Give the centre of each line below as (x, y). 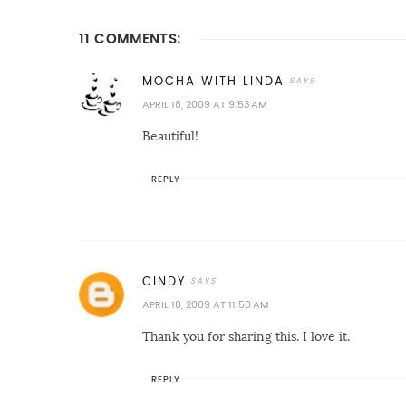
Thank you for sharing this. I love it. (246, 337)
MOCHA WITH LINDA (213, 82)
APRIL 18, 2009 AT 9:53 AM (204, 105)
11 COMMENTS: (130, 39)
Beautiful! (170, 136)
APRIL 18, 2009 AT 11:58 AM (205, 305)
